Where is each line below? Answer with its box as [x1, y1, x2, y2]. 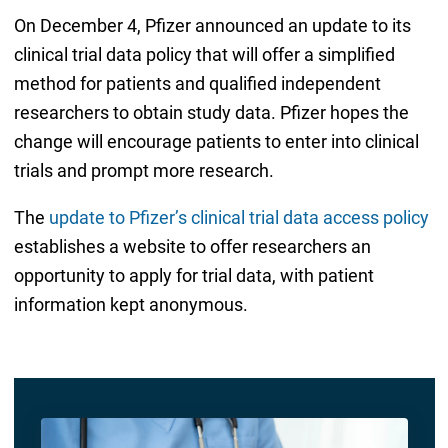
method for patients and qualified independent [13, 73, 381, 95]
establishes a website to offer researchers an [13, 236, 371, 258]
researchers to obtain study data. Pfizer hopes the [13, 102, 409, 124]
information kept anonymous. [13, 294, 248, 316]
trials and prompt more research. [13, 160, 274, 182]
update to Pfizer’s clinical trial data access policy [48, 207, 429, 229]
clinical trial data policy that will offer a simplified [13, 44, 395, 66]
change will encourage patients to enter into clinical [13, 131, 419, 153]
